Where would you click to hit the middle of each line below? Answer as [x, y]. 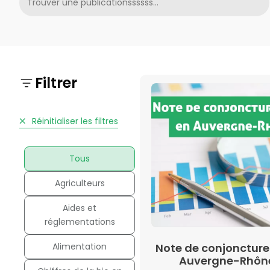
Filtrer [56, 83]
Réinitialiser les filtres [74, 121]
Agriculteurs [80, 183]
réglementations [80, 221]
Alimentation [80, 246]
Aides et [80, 208]
